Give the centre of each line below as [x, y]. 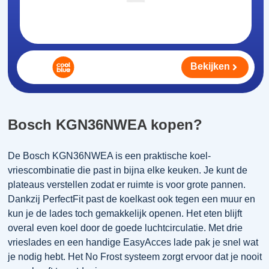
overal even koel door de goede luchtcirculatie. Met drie [125, 228]
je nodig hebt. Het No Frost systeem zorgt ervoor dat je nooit [135, 257]
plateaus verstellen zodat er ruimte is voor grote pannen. [127, 185]
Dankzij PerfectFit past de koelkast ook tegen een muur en [132, 199]
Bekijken [210, 66]
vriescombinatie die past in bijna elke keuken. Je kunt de [128, 171]
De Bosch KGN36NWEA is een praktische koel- [110, 156]
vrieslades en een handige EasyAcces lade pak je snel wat [133, 243]
